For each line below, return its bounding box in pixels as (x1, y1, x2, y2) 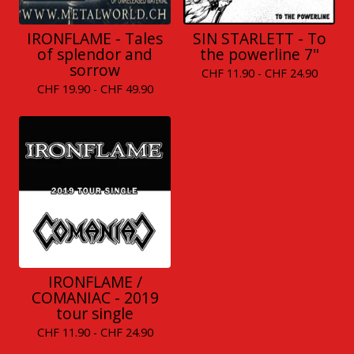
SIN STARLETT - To (192, 28, 326, 49)
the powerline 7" (199, 43, 319, 65)
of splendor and (37, 43, 153, 65)
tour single (56, 303, 134, 324)
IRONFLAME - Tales (27, 28, 163, 49)
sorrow (70, 59, 120, 81)
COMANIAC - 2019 (31, 287, 159, 308)
